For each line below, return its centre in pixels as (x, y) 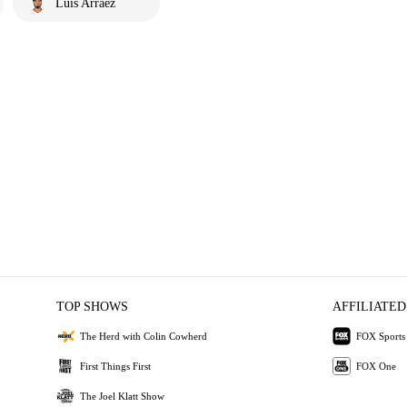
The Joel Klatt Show (123, 396)
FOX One (376, 366)
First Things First (116, 366)
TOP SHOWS (93, 307)
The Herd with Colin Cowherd (144, 336)
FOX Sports (380, 336)
